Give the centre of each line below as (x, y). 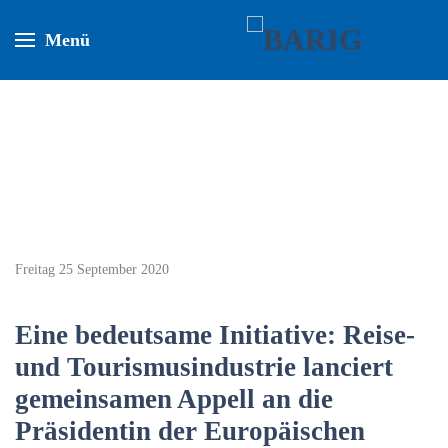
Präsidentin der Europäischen (190, 431)
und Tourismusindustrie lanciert (204, 367)
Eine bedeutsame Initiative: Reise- (215, 335)
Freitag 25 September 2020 (92, 269)
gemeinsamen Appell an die (174, 399)
